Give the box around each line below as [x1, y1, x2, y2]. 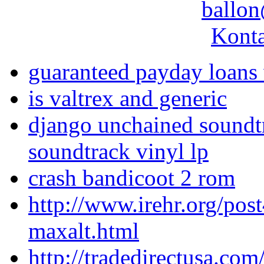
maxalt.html [28, 218, 139, 244]
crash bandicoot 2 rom [28, 165, 235, 191]
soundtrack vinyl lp [28, 138, 209, 164]
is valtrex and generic [28, 85, 227, 111]
